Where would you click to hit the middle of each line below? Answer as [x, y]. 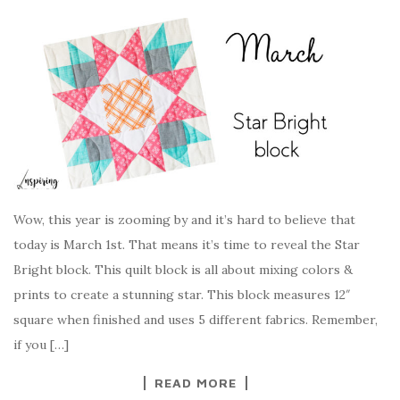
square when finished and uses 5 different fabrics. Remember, [196, 320]
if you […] [41, 345]
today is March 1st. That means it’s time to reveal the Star [187, 245]
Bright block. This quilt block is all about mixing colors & [183, 270]
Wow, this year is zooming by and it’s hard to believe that [184, 220]
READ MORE [196, 383]
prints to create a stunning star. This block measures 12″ [182, 295]
